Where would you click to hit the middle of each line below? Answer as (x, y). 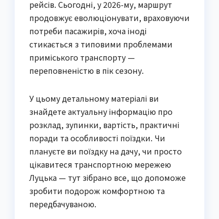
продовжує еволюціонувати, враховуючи (109, 17)
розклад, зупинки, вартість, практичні (104, 124)
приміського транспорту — (82, 57)
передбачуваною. (63, 204)
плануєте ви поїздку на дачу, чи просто (106, 151)
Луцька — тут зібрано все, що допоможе (108, 177)
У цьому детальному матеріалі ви (94, 98)
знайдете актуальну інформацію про (101, 111)
